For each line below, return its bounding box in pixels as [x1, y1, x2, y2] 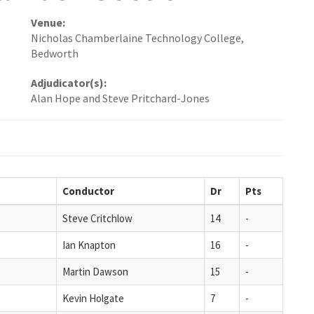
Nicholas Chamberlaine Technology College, [31, 31, 244, 46]
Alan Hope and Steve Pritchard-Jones [31, 91, 210, 106]
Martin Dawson [62, 264, 128, 278]
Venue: [31, 15, 65, 30]
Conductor [62, 184, 114, 198]
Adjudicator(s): [31, 76, 107, 90]
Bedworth [31, 46, 78, 61]
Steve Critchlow [62, 211, 132, 225]
